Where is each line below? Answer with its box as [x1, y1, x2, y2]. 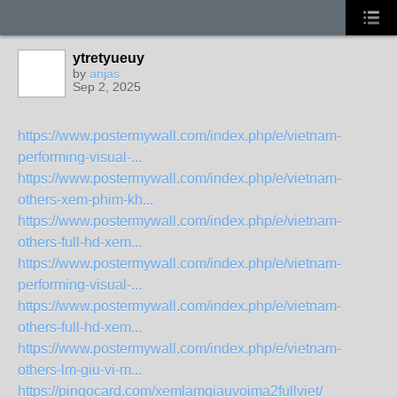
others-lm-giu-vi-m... [18, 362, 142, 378]
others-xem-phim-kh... [18, 192, 153, 207]
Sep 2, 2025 [73, 80, 141, 94]
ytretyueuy [73, 51, 144, 66]
